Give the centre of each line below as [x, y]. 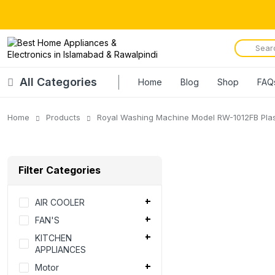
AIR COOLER [60, 203]
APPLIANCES [60, 250]
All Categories [58, 82]
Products [63, 117]
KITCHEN [53, 238]
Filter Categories [60, 170]
